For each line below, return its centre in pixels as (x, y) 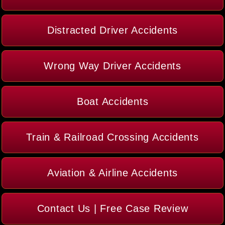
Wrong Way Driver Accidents (113, 66)
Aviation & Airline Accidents (113, 173)
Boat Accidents (113, 102)
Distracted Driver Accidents (113, 30)
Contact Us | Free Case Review (113, 209)
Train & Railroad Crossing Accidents (113, 137)
